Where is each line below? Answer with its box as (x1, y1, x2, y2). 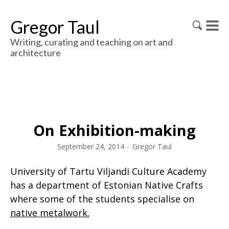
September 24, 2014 (57, 142, 124, 151)
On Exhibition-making (33, 120, 196, 140)
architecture (10, 47, 61, 58)
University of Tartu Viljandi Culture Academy (10, 165, 207, 177)
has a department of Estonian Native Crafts (10, 179, 203, 191)
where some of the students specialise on (10, 193, 194, 205)
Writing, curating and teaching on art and (10, 36, 173, 48)
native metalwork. (10, 207, 89, 219)
